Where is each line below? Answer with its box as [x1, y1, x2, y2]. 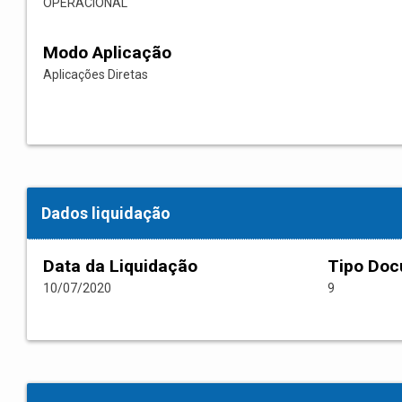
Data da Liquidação [43, 256, 197, 277]
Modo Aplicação [43, 42, 171, 64]
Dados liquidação [41, 204, 170, 223]
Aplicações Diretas [43, 67, 148, 83]
